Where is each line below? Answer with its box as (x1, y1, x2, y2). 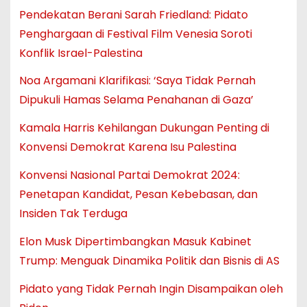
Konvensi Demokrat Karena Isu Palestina (19, 139, 236, 156)
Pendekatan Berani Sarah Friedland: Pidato (19, 6, 248, 23)
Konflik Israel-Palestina (19, 45, 143, 61)
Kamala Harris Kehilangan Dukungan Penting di (19, 120, 269, 136)
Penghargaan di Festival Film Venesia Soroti (19, 25, 252, 42)
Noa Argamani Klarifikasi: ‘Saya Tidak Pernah (19, 73, 256, 89)
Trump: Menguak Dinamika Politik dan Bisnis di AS (19, 252, 280, 269)
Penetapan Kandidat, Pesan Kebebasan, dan (19, 186, 258, 202)
